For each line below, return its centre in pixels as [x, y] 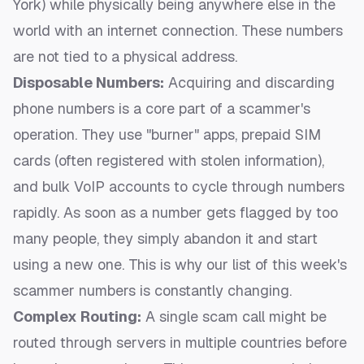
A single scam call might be [234, 317]
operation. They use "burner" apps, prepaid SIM [167, 135]
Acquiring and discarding [249, 83]
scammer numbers [74, 291]
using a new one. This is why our [123, 265]
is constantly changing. [214, 291]
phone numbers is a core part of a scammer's [162, 109]
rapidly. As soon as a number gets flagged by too [175, 213]
